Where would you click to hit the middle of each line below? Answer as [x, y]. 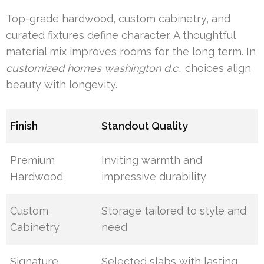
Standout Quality [145, 126]
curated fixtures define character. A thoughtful [121, 35]
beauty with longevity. [62, 85]
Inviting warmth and [152, 160]
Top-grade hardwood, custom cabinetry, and [118, 19]
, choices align [215, 68]
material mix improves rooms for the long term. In [131, 52]
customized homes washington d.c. [93, 68]
